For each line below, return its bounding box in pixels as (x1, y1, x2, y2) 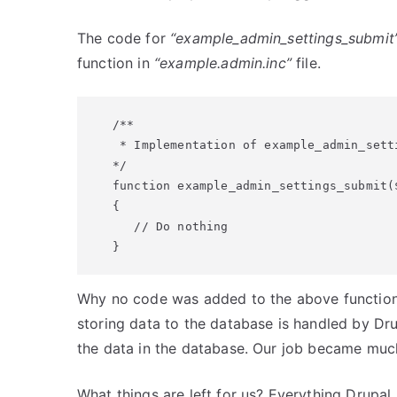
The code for (77, 29, 171, 47)
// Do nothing (113, 220, 229, 233)
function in (77, 54, 154, 72)
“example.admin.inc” (153, 54, 292, 72)
